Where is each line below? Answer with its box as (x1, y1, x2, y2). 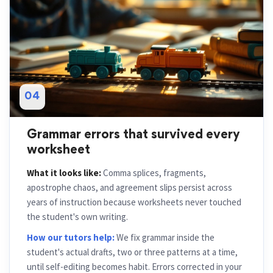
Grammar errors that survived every (27, 130, 240, 141)
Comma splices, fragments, (101, 167, 206, 179)
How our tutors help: (27, 232, 115, 243)
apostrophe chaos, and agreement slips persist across (27, 182, 232, 193)
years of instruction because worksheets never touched (27, 196, 241, 208)
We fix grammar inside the (115, 232, 214, 243)
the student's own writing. (27, 211, 128, 222)
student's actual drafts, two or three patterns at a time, (27, 246, 238, 258)
